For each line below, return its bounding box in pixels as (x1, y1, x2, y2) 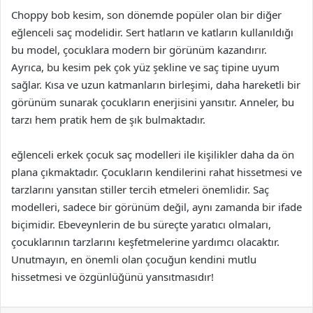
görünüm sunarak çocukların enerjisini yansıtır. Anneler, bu (11, 95, 294, 109)
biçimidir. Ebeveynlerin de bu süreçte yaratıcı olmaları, (11, 217, 271, 231)
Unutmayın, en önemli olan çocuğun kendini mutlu (11, 252, 256, 266)
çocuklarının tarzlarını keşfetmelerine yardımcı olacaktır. (11, 235, 279, 249)
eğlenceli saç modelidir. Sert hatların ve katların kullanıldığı (11, 25, 293, 39)
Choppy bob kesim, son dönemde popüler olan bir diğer (11, 8, 282, 22)
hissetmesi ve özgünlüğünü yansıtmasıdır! (11, 270, 214, 284)
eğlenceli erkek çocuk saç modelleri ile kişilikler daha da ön (11, 147, 294, 161)
